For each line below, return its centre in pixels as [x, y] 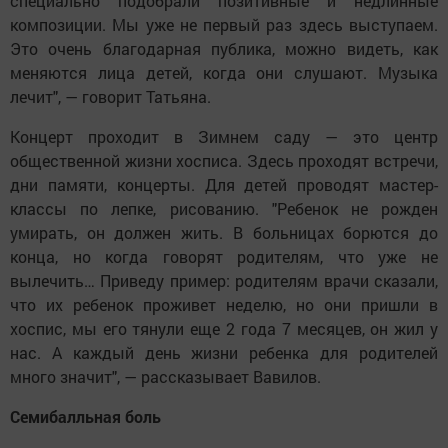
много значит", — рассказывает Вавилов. [167, 377]
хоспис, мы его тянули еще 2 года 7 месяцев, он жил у [224, 329]
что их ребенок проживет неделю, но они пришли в [224, 305]
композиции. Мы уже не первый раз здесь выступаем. [224, 25]
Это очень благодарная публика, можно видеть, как [224, 49]
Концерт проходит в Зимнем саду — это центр [224, 137]
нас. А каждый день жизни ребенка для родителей [224, 353]
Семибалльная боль [87, 417]
